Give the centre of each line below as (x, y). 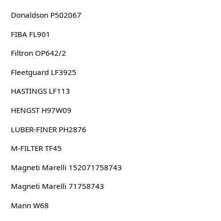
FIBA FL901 (30, 34)
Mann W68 (30, 205)
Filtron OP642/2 (38, 53)
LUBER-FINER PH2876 (48, 129)
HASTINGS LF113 (40, 91)
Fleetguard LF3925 (43, 72)
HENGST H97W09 (41, 110)
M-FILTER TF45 (36, 148)
